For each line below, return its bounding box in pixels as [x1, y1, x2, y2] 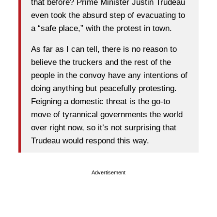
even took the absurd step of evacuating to [31, 11, 185, 20]
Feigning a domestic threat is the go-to [31, 97, 170, 107]
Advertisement [92, 169, 125, 175]
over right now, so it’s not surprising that [31, 123, 176, 133]
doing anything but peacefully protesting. [31, 84, 177, 93]
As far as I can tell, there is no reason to [31, 45, 177, 54]
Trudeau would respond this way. [31, 136, 149, 146]
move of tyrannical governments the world [31, 110, 183, 120]
